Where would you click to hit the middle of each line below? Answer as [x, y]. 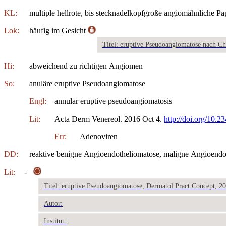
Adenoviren [99, 136]
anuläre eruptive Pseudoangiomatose [87, 83]
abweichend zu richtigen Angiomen [86, 66]
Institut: [55, 221]
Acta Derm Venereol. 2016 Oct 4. [109, 119]
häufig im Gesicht [59, 30]
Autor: [53, 203]
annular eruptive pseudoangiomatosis [113, 101]
